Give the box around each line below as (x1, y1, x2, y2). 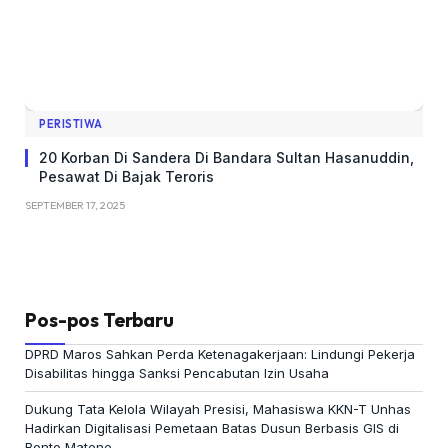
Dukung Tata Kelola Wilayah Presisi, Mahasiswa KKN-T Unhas (25, 401, 411, 417)
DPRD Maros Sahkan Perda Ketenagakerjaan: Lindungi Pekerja (25, 346, 415, 362)
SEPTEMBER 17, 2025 (25, 198, 125, 212)
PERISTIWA (39, 117, 103, 131)
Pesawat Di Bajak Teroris (39, 168, 214, 185)
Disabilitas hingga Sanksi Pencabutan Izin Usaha (25, 365, 329, 381)
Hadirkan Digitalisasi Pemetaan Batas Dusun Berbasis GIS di (25, 420, 399, 436)
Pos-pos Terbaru (25, 308, 174, 332)
